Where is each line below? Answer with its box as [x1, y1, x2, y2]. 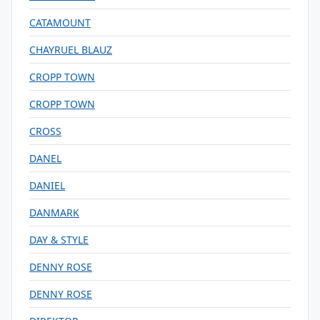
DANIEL [29, 179, 65, 192]
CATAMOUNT [29, 16, 91, 29]
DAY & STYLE [29, 233, 89, 246]
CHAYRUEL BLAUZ [29, 43, 112, 56]
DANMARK [29, 206, 79, 219]
